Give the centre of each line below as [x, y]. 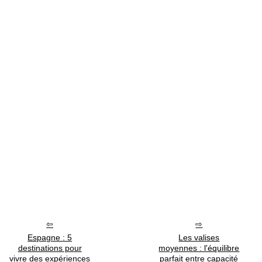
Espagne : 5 [50, 237]
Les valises [199, 237]
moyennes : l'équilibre [199, 248]
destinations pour [50, 248]
